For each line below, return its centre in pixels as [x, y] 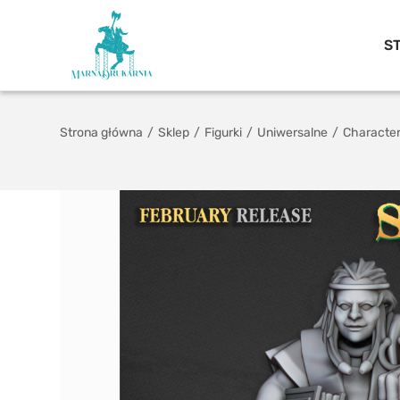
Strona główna [102, 133]
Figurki [224, 133]
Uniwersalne [293, 133]
